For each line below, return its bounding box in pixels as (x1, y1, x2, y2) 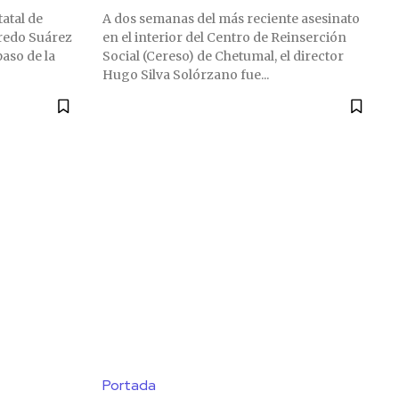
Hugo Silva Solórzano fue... (102, 67, 269, 84)
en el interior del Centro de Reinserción (102, 29, 346, 46)
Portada (102, 376, 156, 395)
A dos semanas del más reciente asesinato (102, 11, 360, 28)
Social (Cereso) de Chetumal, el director (102, 48, 344, 65)
